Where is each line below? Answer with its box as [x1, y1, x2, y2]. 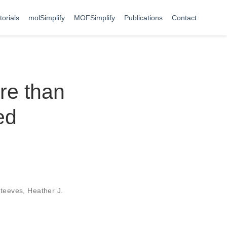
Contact [172, 13, 197, 22]
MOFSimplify [74, 13, 115, 22]
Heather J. [27, 186, 63, 195]
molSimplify [28, 13, 65, 22]
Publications [124, 13, 163, 22]
